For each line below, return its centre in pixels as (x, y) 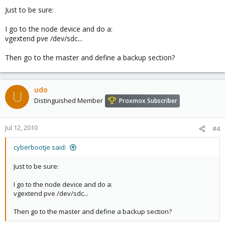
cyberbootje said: (40, 147)
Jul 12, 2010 (21, 128)
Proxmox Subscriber (148, 101)
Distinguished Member (69, 101)
